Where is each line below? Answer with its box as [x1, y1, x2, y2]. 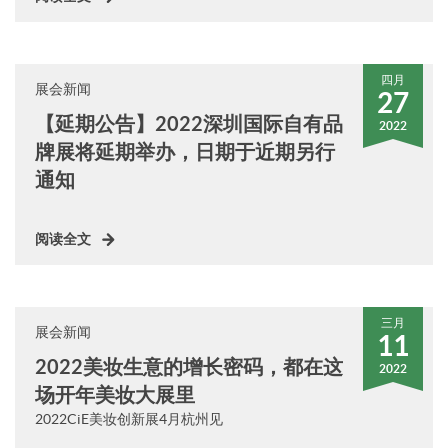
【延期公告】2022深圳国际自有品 [35, 112, 343, 135]
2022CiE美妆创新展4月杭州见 [35, 411, 223, 427]
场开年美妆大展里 [35, 383, 195, 406]
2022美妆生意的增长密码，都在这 [35, 355, 343, 378]
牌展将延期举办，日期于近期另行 [35, 140, 335, 163]
